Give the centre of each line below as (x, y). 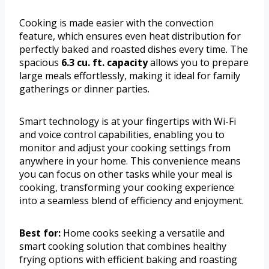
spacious (40, 62)
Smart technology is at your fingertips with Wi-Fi (128, 121)
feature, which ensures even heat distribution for (130, 36)
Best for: (40, 233)
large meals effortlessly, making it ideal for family (130, 75)
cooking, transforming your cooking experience (127, 187)
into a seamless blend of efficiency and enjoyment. (131, 200)
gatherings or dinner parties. (84, 89)
